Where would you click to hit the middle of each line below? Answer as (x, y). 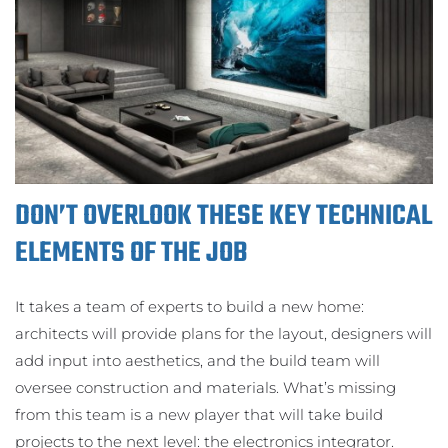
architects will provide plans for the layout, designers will (223, 333)
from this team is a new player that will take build (199, 414)
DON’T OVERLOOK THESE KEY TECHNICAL (223, 216)
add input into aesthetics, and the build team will (197, 360)
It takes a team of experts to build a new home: (189, 306)
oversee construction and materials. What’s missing (205, 387)
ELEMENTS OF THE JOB (131, 253)
